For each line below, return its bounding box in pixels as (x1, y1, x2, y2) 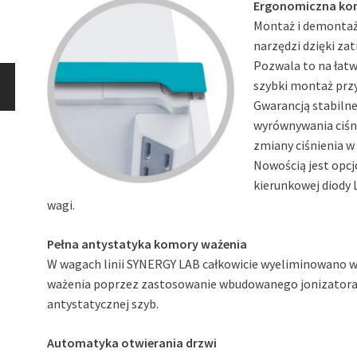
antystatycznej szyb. (47, 296, 159, 312)
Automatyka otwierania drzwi (47, 335, 218, 351)
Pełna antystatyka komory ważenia (47, 236, 248, 253)
